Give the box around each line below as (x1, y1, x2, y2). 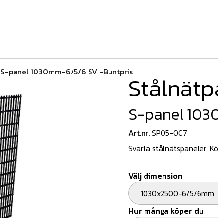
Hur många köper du (128, 205, 204, 217)
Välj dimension (128, 170, 182, 182)
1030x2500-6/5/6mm (143, 187, 214, 199)
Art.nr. (128, 127, 150, 139)
